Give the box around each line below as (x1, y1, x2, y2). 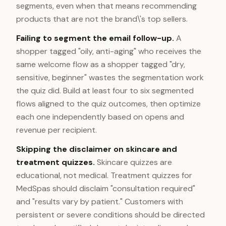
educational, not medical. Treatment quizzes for (16, 170, 192, 181)
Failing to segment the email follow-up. (16, 33, 174, 43)
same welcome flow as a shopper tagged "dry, (16, 59, 185, 70)
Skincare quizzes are (95, 157, 172, 167)
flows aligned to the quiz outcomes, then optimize (16, 98, 201, 109)
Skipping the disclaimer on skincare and (16, 144, 177, 154)
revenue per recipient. (16, 125, 97, 135)
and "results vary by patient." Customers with (16, 196, 183, 207)
